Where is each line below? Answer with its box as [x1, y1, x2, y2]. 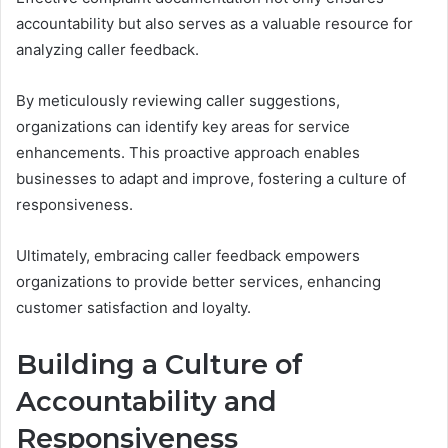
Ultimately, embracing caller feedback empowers [16, 245, 360, 265]
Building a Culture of [16, 347, 303, 381]
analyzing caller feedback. [16, 39, 199, 59]
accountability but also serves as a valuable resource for [16, 13, 413, 33]
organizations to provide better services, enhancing [16, 271, 381, 291]
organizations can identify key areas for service [16, 116, 350, 136]
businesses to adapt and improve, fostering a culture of [16, 168, 406, 188]
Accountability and [16, 384, 277, 418]
